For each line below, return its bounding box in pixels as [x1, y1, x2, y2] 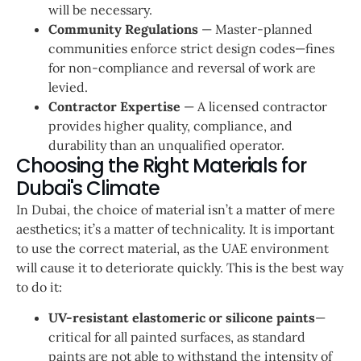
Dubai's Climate [16, 174, 160, 201]
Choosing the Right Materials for [16, 151, 306, 179]
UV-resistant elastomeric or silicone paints [48, 309, 315, 326]
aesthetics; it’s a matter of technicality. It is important [16, 220, 334, 237]
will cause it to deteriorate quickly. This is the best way [16, 259, 343, 276]
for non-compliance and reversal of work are [48, 59, 316, 76]
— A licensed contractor [180, 98, 327, 114]
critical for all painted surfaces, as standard [48, 328, 305, 345]
